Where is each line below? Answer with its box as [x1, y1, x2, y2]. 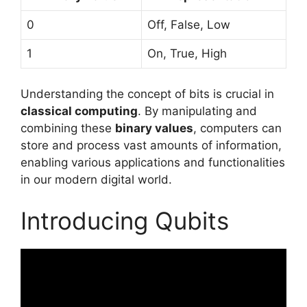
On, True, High [147, 46, 227, 60]
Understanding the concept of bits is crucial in [21, 87, 274, 101]
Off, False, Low [147, 17, 230, 32]
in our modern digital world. [21, 173, 172, 187]
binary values [115, 121, 193, 136]
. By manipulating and [138, 104, 257, 119]
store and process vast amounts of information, [21, 138, 282, 153]
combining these [21, 121, 115, 136]
